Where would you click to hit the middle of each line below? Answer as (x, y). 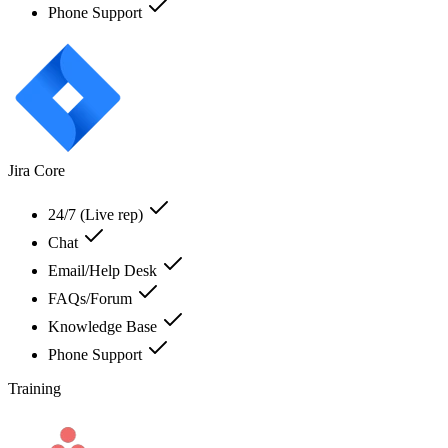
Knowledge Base (104, 326)
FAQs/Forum (92, 298)
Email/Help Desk (104, 270)
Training (34, 388)
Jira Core (36, 170)
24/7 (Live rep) (97, 214)
